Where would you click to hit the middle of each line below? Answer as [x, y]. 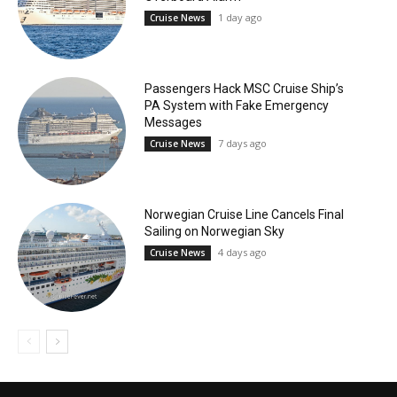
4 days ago [242, 253]
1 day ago [240, 17]
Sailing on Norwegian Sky [214, 232]
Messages [173, 122]
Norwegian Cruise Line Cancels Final [244, 215]
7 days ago [242, 143]
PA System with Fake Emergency [236, 105]
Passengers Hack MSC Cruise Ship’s [244, 88]
